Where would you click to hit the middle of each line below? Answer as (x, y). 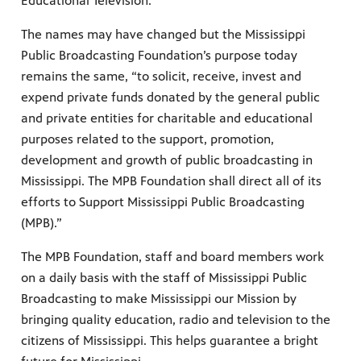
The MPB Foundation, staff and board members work (172, 257)
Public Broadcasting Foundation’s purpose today (159, 56)
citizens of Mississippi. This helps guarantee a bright (170, 341)
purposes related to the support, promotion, (147, 139)
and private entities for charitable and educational (167, 118)
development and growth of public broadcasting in (167, 160)
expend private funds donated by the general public (170, 98)
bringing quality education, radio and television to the (176, 320)
